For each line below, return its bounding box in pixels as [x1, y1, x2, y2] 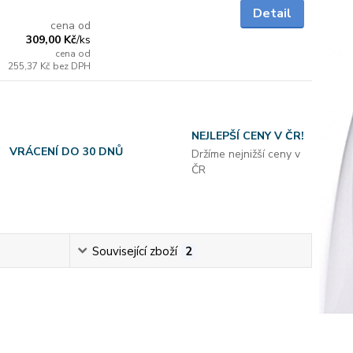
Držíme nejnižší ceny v [191, 146, 300, 162]
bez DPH [53, 59, 91, 72]
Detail [252, 4, 292, 22]
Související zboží [91, 243, 177, 259]
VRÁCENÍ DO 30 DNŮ [9, 143, 124, 159]
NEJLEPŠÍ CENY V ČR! [191, 128, 304, 143]
